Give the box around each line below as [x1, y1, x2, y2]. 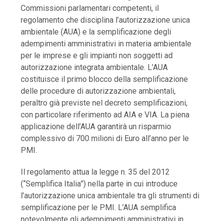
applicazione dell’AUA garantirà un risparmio [21, 122, 172, 132]
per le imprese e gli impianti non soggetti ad [21, 51, 173, 61]
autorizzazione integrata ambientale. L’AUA [21, 63, 168, 73]
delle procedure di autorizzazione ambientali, [21, 86, 176, 96]
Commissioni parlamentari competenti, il [21, 3, 159, 13]
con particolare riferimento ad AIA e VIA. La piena [21, 110, 190, 120]
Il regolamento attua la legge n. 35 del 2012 [21, 167, 170, 177]
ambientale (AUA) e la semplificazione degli [21, 27, 172, 37]
